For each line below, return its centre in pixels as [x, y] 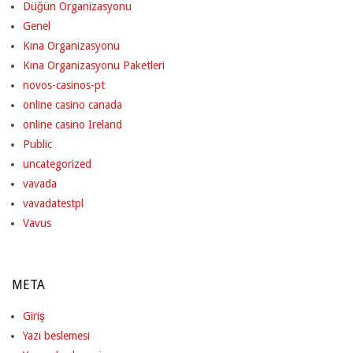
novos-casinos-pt [64, 85]
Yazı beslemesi [56, 335]
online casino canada [72, 104]
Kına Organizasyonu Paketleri [94, 65]
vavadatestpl [53, 203]
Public [37, 144]
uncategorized [57, 163]
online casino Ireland [72, 124]
